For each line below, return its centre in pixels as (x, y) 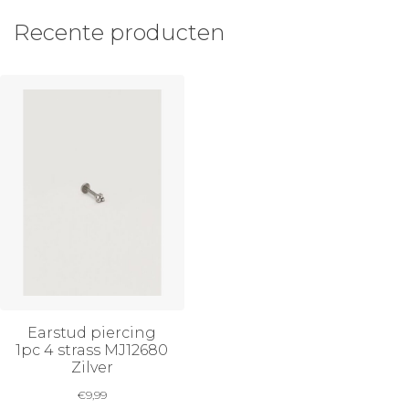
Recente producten (119, 32)
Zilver (92, 367)
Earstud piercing (92, 332)
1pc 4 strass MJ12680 (92, 350)
